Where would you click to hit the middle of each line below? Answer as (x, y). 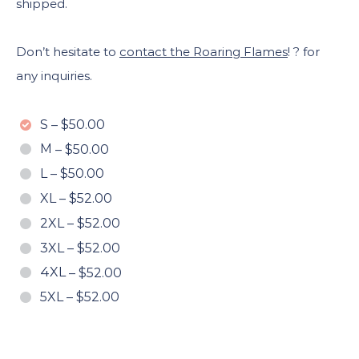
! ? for (304, 51)
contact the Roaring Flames (204, 51)
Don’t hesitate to (68, 51)
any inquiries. (54, 75)
